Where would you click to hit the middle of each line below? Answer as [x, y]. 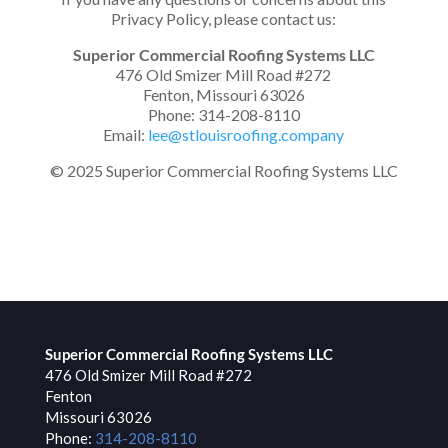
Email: [126, 134]
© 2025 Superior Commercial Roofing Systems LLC [223, 170]
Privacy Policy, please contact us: [224, 18]
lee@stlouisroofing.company [246, 134]
